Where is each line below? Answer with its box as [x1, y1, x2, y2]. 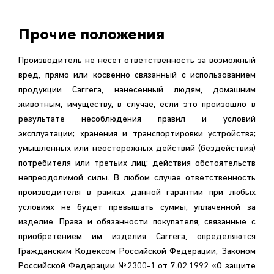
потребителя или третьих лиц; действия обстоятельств [18, 159, 256, 168]
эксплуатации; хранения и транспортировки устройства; [18, 130, 256, 139]
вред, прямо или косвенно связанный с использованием [18, 71, 256, 80]
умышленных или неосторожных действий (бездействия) [18, 144, 256, 154]
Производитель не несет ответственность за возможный [18, 56, 256, 65]
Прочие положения [18, 25, 165, 43]
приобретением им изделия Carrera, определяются [18, 232, 256, 242]
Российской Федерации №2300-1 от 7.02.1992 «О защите [18, 262, 256, 271]
